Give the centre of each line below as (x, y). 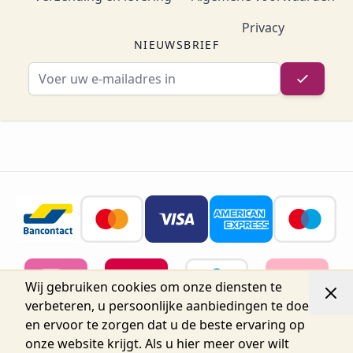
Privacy (263, 28)
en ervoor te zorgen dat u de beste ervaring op (165, 325)
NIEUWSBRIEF (176, 45)
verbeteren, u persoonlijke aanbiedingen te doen (171, 306)
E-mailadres (210, 71)
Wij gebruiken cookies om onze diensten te (154, 287)
